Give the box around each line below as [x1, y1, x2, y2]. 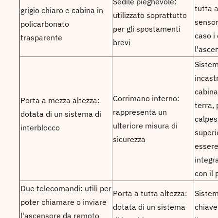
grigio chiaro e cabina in [20, 5, 103, 15]
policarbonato [20, 19, 69, 29]
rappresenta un [113, 107, 167, 117]
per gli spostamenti [113, 24, 181, 34]
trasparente [20, 33, 62, 42]
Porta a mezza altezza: [20, 95, 100, 105]
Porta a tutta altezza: [113, 188, 187, 198]
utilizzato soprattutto [113, 10, 187, 20]
